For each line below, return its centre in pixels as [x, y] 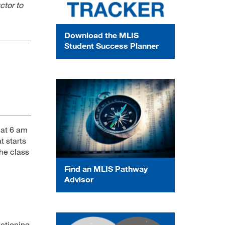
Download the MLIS [101, 35]
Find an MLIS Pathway [106, 168]
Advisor [79, 179]
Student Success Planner [111, 45]
